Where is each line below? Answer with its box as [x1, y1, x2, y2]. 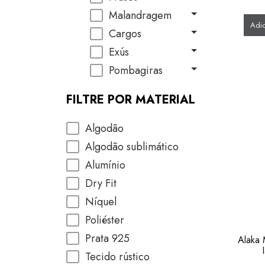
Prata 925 [85, 231, 130, 246]
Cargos [109, 26, 141, 41]
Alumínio [85, 157, 125, 173]
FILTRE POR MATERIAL [66, 91, 195, 108]
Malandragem [109, 8, 172, 23]
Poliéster [85, 212, 124, 228]
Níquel [85, 194, 117, 209]
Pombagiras [109, 63, 163, 78]
